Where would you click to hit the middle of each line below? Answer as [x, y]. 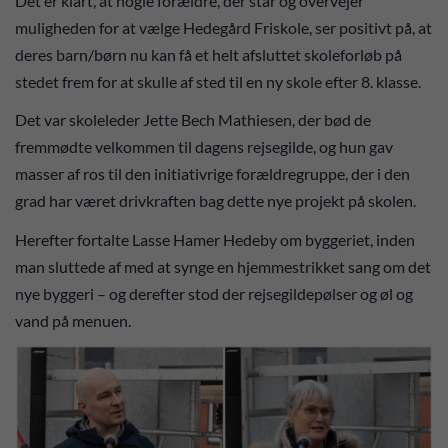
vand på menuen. [73, 320]
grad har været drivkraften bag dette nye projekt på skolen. [215, 201]
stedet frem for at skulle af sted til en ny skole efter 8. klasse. [218, 81]
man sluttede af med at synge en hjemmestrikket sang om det [223, 266]
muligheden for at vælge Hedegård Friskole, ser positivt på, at [223, 27]
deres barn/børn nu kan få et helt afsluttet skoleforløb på [208, 54]
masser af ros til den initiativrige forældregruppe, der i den [212, 174]
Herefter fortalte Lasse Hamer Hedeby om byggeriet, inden [215, 239]
